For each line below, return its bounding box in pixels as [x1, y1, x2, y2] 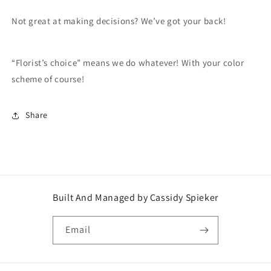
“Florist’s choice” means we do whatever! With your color [11, 56, 244, 68]
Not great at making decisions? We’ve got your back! [11, 15, 229, 27]
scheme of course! [11, 73, 87, 85]
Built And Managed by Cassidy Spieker [53, 191, 218, 204]
